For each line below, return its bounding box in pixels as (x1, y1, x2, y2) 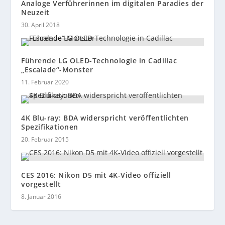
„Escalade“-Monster (21, 64, 93, 74)
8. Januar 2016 (21, 192, 62, 201)
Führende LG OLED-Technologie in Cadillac (21, 55, 177, 65)
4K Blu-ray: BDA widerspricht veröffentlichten (21, 113, 189, 123)
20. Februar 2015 (21, 135, 69, 144)
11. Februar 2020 (21, 77, 69, 86)
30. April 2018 (21, 20, 60, 29)
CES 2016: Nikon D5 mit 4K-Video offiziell (21, 170, 171, 180)
